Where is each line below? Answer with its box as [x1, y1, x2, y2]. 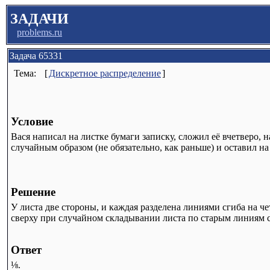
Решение [11, 186, 55, 198]
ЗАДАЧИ [10, 11, 69, 27]
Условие [11, 115, 53, 128]
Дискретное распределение [49, 68, 161, 78]
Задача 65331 [10, 51, 63, 61]
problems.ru [17, 27, 62, 37]
